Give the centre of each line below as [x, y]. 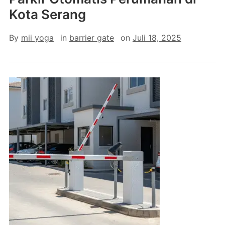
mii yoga [37, 38]
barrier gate [91, 38]
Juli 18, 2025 [157, 38]
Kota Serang [47, 14]
